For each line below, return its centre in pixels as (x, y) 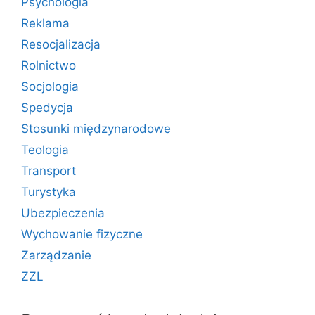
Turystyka (49, 192)
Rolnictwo (49, 65)
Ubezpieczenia (63, 213)
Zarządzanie (56, 255)
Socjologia (50, 86)
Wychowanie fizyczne (82, 234)
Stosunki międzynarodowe (96, 129)
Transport (49, 171)
